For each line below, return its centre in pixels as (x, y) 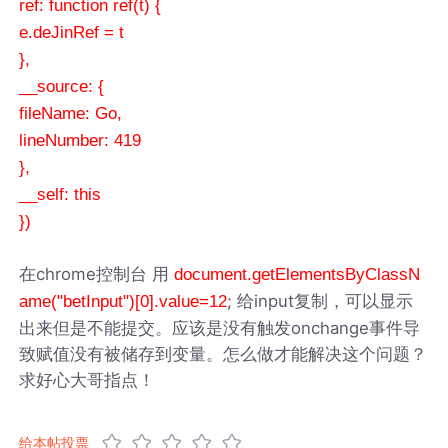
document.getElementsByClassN (297, 274)
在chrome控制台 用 (97, 273)
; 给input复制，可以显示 (320, 300)
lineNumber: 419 (80, 140)
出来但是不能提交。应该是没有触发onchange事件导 (220, 327)
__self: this (60, 194)
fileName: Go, (71, 113)
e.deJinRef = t (72, 32)
